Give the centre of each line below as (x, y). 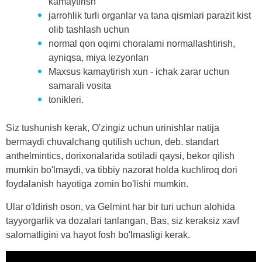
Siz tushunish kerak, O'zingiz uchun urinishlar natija (113, 127)
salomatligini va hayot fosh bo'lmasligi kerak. (98, 235)
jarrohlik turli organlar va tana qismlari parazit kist (150, 15)
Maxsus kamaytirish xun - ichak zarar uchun (139, 71)
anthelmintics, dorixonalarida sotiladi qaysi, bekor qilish (120, 156)
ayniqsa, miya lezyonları (99, 57)
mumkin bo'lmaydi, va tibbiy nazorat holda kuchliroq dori (122, 170)
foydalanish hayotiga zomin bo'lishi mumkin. (97, 184)
